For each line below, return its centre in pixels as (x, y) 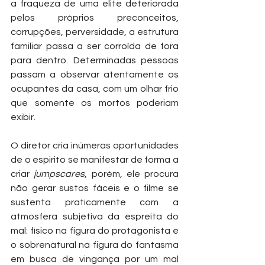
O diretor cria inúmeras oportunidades (95, 145)
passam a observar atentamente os (95, 74)
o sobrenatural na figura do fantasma (95, 245)
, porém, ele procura (132, 174)
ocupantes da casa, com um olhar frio (95, 88)
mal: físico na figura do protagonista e (95, 230)
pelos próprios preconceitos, (95, 17)
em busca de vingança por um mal (95, 259)
